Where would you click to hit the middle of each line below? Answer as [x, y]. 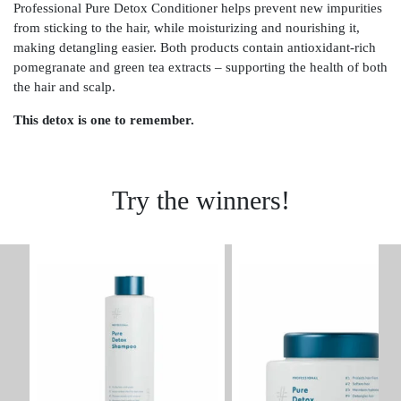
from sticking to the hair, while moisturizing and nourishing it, [187, 28]
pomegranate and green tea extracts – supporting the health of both [200, 67]
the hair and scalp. [64, 87]
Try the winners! [200, 201]
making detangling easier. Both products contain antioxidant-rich [195, 47]
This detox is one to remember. [104, 120]
